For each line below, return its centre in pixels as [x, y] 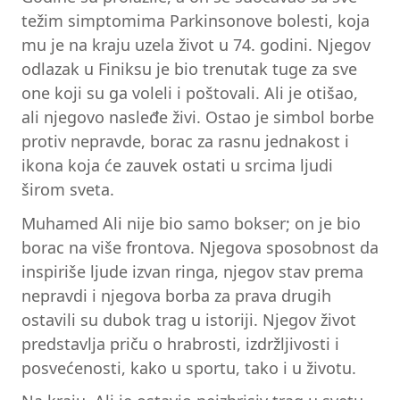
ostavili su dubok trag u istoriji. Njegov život [189, 319]
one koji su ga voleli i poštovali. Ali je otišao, [190, 92]
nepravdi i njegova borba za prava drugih [176, 295]
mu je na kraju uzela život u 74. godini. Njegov [196, 44]
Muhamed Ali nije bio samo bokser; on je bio [191, 223]
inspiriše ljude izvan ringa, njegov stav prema [192, 271]
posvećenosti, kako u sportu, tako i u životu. [189, 367]
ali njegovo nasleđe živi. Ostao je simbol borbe [198, 117]
